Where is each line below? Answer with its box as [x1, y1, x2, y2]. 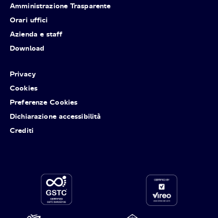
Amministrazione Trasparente [10, 1, 111, 10]
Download [10, 44, 45, 53]
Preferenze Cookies [10, 98, 78, 107]
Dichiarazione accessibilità [10, 112, 101, 121]
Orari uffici [10, 16, 48, 24]
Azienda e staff [10, 30, 63, 38]
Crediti [10, 126, 34, 135]
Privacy [10, 70, 36, 78]
